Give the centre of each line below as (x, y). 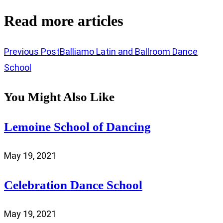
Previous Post (32, 51)
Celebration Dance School (73, 185)
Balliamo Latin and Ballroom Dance (129, 51)
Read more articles (64, 20)
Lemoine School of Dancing (77, 126)
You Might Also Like (59, 97)
